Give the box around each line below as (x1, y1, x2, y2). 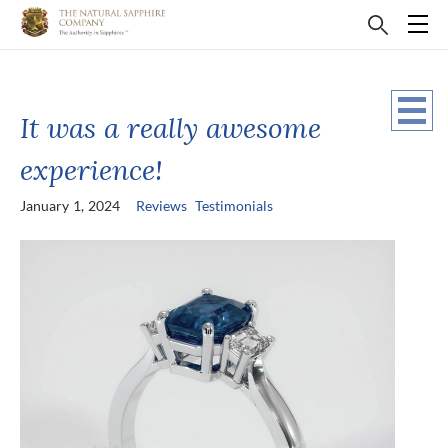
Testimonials (195, 197, 273, 214)
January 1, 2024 (20, 197, 120, 214)
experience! (20, 151, 163, 188)
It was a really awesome (20, 109, 321, 146)
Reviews (136, 197, 187, 214)
